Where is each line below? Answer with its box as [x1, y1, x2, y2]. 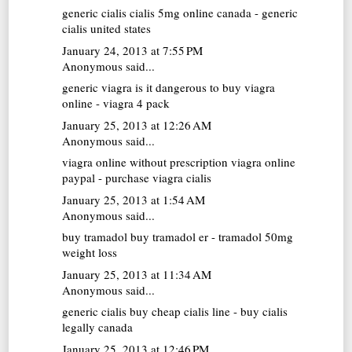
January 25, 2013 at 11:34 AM [62, 266, 212, 282]
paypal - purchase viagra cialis [62, 170, 212, 186]
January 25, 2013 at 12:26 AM [62, 116, 212, 133]
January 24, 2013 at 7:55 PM [62, 42, 203, 58]
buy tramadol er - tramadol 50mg [127, 229, 294, 245]
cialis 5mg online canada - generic [126, 5, 299, 21]
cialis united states [62, 20, 152, 37]
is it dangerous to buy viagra [132, 79, 276, 96]
